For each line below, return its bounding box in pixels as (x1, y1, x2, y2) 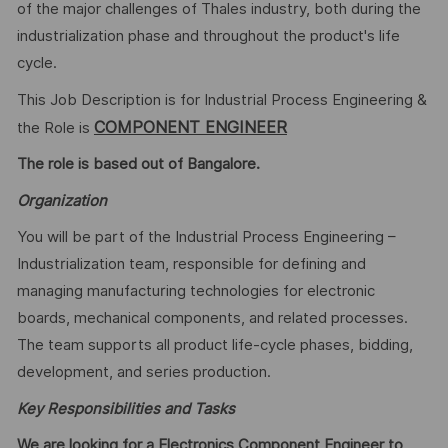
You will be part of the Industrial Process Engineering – (16, 228, 396, 247)
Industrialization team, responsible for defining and (16, 255, 366, 274)
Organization (16, 191, 107, 210)
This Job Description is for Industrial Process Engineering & (16, 90, 427, 109)
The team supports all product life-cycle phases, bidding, (16, 336, 413, 355)
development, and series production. (16, 363, 271, 382)
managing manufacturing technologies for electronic (16, 282, 375, 301)
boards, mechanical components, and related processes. (16, 309, 408, 328)
